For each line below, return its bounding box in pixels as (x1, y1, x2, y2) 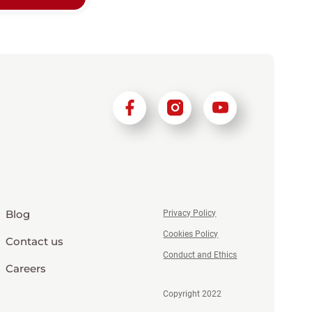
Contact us (6, 234, 64, 248)
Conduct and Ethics (163, 249, 237, 260)
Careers (6, 261, 47, 275)
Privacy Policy (163, 208, 217, 218)
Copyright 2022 (163, 288, 222, 299)
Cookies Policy (163, 228, 219, 239)
